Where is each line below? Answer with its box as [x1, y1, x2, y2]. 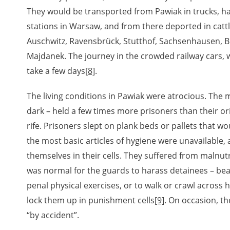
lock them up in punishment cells [26, 195, 155, 206]
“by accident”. [26, 209, 79, 221]
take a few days [26, 65, 85, 76]
